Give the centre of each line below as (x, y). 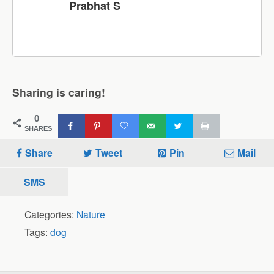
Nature (91, 214)
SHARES (38, 128)
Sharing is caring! (59, 92)
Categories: (50, 214)
